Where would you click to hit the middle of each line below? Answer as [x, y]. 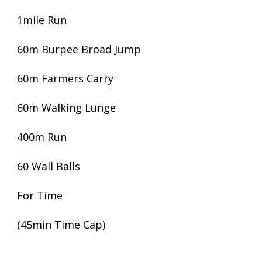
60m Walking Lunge [66, 108]
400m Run [42, 137]
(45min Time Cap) [61, 225]
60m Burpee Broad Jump [79, 49]
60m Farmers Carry [65, 78]
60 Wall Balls [49, 166]
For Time [40, 195]
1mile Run [42, 20]
